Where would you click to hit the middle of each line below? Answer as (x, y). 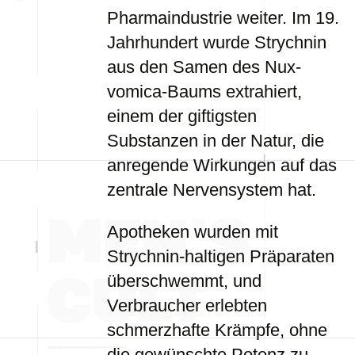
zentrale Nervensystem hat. (212, 190)
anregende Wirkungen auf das (222, 165)
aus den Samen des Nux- (204, 67)
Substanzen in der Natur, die (216, 141)
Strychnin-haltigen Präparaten (221, 256)
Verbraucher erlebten (187, 305)
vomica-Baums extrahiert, (204, 92)
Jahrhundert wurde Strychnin (217, 42)
